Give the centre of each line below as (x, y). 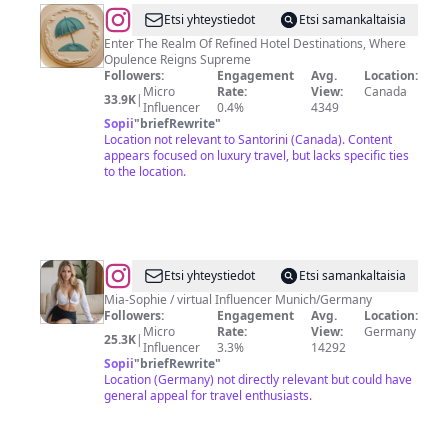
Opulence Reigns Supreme (177, 59)
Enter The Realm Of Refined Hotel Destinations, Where (255, 43)
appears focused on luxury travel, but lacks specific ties (256, 155)
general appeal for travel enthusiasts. (208, 395)
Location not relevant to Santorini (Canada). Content (248, 139)
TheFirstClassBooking (204, 20)
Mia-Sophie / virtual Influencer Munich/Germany (323, 299)
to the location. (145, 171)
